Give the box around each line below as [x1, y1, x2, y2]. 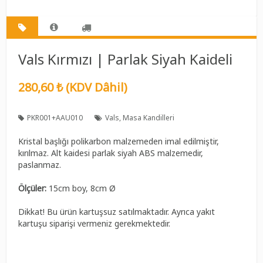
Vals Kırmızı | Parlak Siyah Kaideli [18, 49, 233, 69]
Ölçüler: [18, 182, 49, 194]
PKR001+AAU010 [27, 112, 83, 123]
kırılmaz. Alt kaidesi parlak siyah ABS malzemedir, [18, 147, 204, 159]
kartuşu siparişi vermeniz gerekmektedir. [18, 217, 171, 229]
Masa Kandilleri [123, 112, 175, 123]
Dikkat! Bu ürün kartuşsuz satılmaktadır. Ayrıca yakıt [18, 205, 215, 217]
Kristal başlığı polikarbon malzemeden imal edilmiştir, [18, 135, 220, 147]
